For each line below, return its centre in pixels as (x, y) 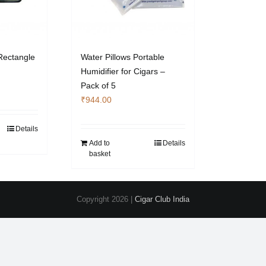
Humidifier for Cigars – (123, 71)
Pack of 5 (98, 85)
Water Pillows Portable (123, 57)
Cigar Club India (162, 199)
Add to (99, 143)
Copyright (94, 199)
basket (100, 154)
